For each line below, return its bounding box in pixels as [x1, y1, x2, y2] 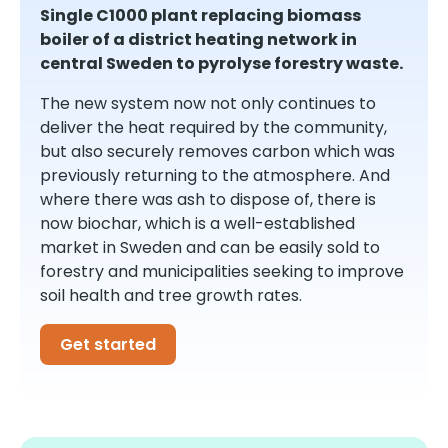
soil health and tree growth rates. [40, 283, 302, 307]
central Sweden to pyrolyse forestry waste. [40, 51, 403, 75]
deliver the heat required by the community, [40, 115, 387, 139]
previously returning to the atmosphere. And [40, 163, 390, 187]
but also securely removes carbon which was [40, 139, 395, 163]
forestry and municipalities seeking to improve [40, 259, 404, 283]
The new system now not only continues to [40, 91, 376, 115]
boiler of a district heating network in [40, 27, 357, 51]
